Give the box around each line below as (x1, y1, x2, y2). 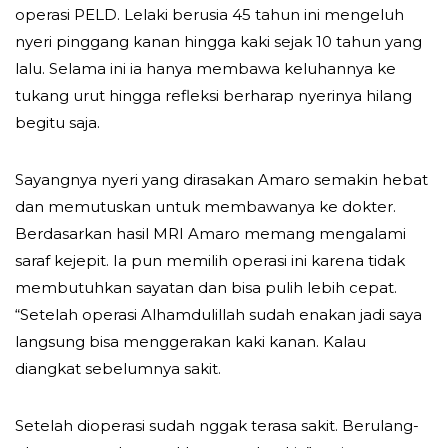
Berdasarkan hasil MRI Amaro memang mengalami (15, 223, 406, 243)
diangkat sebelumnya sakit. (15, 358, 221, 378)
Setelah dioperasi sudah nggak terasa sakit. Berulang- (15, 415, 419, 435)
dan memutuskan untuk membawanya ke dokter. (15, 196, 396, 216)
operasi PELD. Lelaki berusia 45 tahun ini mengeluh (15, 4, 404, 24)
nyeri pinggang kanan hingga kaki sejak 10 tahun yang (15, 31, 422, 51)
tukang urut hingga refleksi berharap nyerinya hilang (15, 85, 412, 105)
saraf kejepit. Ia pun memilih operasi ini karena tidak (15, 250, 405, 270)
